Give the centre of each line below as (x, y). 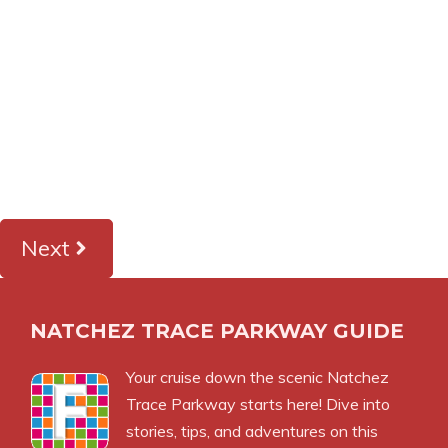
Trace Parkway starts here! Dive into (258, 403)
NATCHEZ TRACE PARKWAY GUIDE (217, 330)
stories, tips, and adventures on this (252, 430)
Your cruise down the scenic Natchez (257, 376)
